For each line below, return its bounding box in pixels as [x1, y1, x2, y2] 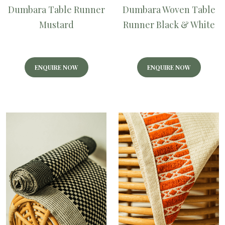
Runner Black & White [123, 19, 215, 31]
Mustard [39, 19, 74, 31]
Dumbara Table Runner [8, 4, 105, 16]
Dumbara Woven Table [122, 4, 215, 16]
